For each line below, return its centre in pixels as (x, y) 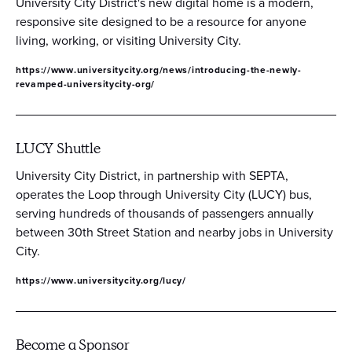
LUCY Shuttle (58, 148)
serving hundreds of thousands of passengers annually (165, 213)
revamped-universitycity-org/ (86, 84)
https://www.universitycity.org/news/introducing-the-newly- (159, 70)
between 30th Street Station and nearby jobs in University (174, 232)
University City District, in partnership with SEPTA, (152, 175)
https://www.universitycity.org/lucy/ (101, 280)
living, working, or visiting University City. (130, 40)
